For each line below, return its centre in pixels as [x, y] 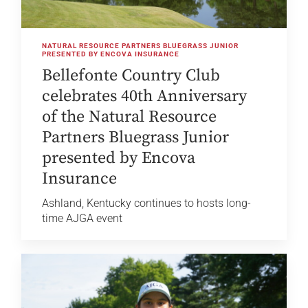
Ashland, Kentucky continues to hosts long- [147, 203]
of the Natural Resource [130, 117]
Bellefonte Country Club [131, 76]
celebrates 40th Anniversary [145, 97]
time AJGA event [82, 219]
